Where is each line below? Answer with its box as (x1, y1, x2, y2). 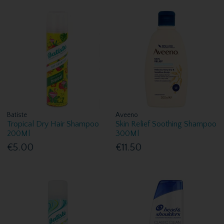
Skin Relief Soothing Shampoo (115, 119, 217, 128)
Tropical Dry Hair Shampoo (7, 119, 99, 128)
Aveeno (115, 110, 138, 119)
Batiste (7, 110, 27, 119)
